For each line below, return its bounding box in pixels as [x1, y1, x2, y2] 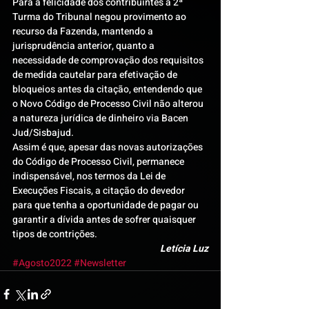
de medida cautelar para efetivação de [12, 68, 179, 82]
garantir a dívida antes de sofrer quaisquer [12, 212, 198, 227]
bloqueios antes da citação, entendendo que [12, 82, 204, 97]
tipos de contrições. [12, 227, 97, 241]
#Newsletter [74, 256, 126, 270]
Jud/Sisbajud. [12, 126, 74, 140]
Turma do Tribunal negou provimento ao [12, 10, 188, 24]
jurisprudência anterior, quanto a [12, 39, 157, 53]
